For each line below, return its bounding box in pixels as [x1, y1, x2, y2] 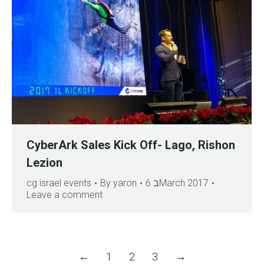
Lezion [27, 156, 62, 170]
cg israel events [27, 177, 91, 189]
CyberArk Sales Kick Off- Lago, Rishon [27, 138, 235, 153]
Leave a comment [27, 189, 103, 201]
